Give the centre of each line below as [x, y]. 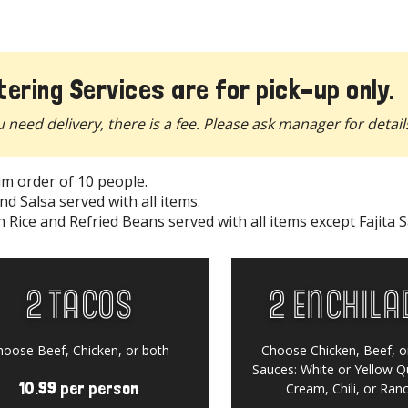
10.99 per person [79, 388]
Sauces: [276, 369]
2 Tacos [79, 301]
